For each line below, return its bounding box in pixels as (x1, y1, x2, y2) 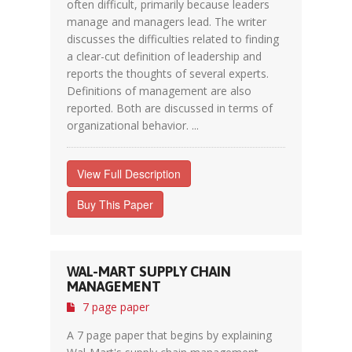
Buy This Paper (77, 196, 153, 212)
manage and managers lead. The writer (67, 14, 266, 29)
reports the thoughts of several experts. (67, 66, 269, 81)
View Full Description (77, 166, 181, 181)
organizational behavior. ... (67, 118, 199, 133)
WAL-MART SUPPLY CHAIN (67, 263, 231, 280)
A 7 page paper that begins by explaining (67, 328, 272, 343)
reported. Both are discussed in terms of (67, 101, 273, 115)
